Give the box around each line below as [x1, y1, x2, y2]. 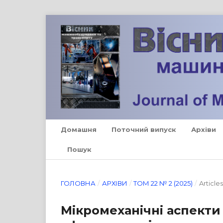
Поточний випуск [111, 125, 176, 133]
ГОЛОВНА [61, 179, 96, 187]
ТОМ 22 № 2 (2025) [133, 179, 193, 187]
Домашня [61, 125, 97, 133]
